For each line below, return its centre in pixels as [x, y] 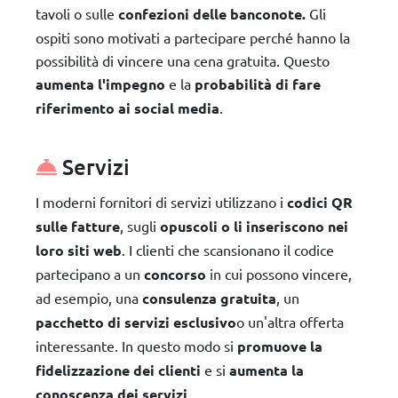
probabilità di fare [258, 84]
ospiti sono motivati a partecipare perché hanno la [193, 37]
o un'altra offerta [290, 321]
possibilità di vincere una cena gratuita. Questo [183, 60]
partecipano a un [90, 273]
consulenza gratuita [209, 298]
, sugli [140, 225]
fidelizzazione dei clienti [118, 370]
